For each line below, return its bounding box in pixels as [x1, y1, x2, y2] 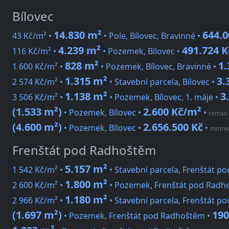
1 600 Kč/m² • [12, 61, 65, 73]
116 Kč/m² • [12, 45, 58, 57]
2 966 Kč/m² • [12, 195, 65, 207]
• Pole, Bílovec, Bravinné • [102, 30, 202, 42]
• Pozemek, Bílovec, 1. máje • [107, 91, 220, 103]
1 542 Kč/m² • [12, 164, 65, 176]
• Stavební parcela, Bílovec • [107, 76, 217, 88]
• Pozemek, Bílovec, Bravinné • [99, 61, 218, 73]
